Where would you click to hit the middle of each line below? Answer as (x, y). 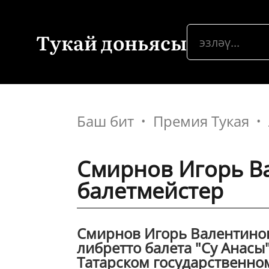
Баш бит (105, 121)
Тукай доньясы (111, 42)
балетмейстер (150, 191)
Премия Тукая (201, 121)
